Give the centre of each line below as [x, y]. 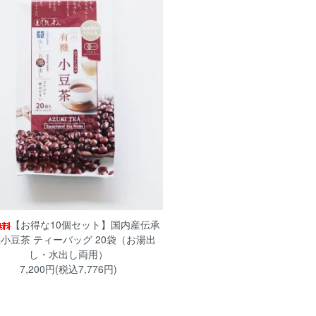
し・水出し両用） [68, 254]
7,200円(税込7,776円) [68, 269]
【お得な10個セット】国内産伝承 [85, 225]
